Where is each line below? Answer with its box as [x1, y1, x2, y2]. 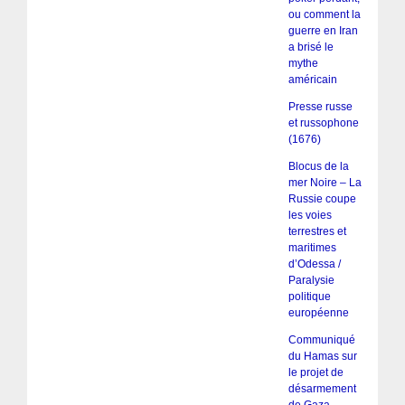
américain [287, 73, 337, 87]
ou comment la [287, 8, 361, 22]
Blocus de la [287, 160, 349, 174]
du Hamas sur [287, 350, 357, 363]
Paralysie [287, 274, 334, 287]
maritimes [287, 241, 336, 255]
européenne [287, 306, 349, 320]
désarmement [287, 382, 356, 396]
